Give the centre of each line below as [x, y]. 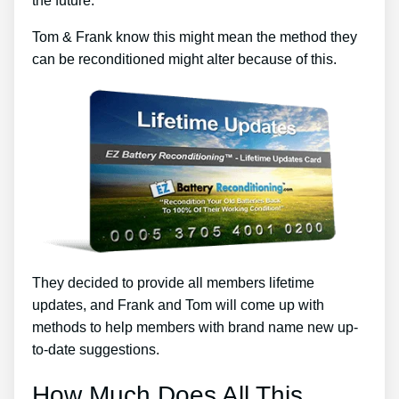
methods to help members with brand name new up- [195, 328]
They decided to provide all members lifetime [173, 283]
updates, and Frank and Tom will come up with [178, 305]
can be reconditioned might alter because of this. [184, 60]
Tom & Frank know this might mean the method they [195, 37]
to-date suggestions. [96, 350]
